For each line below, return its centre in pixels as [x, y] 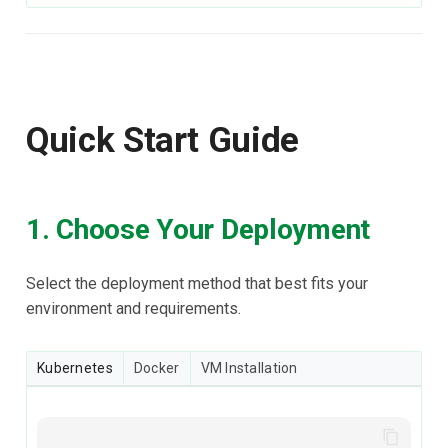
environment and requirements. [133, 309]
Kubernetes [75, 368]
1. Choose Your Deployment [198, 230]
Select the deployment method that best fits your [197, 284]
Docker [156, 368]
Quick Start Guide [163, 140]
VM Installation [249, 368]
